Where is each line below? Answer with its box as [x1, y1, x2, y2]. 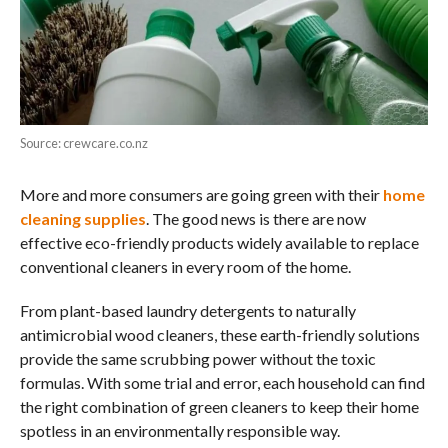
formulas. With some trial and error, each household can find [19, 373, 425, 393]
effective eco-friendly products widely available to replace [19, 233, 419, 253]
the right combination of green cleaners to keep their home [19, 397, 419, 417]
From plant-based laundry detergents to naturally [19, 301, 356, 321]
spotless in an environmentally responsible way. [19, 421, 340, 441]
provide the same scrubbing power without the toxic [19, 349, 376, 369]
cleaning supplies [19, 209, 146, 229]
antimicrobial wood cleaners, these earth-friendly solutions [19, 325, 420, 345]
